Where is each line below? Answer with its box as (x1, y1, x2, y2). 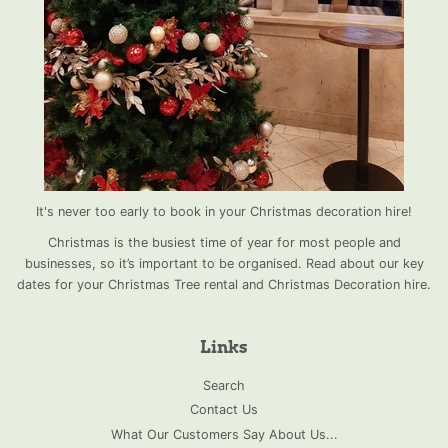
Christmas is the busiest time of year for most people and (47, 235, 401, 251)
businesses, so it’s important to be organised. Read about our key (24, 256, 424, 272)
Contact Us (190, 402, 258, 418)
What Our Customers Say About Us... (110, 426, 338, 442)
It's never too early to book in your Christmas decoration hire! (36, 204, 412, 220)
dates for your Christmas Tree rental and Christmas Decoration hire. (17, 277, 431, 293)
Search (203, 378, 245, 394)
